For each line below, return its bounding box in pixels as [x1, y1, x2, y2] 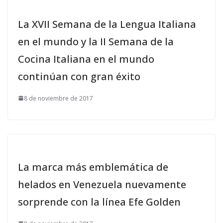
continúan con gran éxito [18, 69, 140, 83]
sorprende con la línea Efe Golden [18, 195, 181, 209]
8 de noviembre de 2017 [24, 94, 93, 103]
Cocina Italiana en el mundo [18, 52, 154, 66]
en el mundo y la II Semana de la [18, 34, 174, 48]
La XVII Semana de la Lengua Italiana [18, 17, 196, 31]
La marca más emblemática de [18, 160, 168, 174]
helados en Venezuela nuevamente [18, 177, 186, 191]
